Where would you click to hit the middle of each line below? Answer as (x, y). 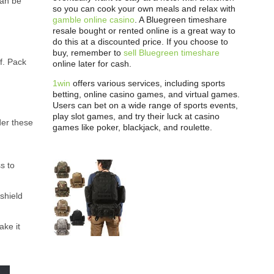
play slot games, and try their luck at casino (136, 116)
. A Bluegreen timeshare (181, 20)
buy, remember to (88, 53)
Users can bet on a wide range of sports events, (145, 105)
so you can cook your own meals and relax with (144, 9)
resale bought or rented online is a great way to (144, 31)
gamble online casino (94, 20)
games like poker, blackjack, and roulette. (132, 127)
